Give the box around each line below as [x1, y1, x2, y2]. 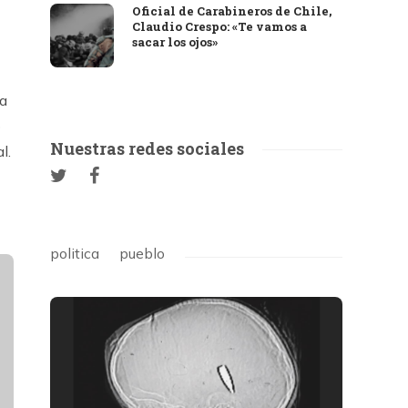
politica [50, 244, 100, 262]
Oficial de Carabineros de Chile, [132, 3, 332, 19]
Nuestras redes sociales [50, 138, 245, 159]
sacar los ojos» [132, 34, 219, 50]
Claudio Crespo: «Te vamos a [132, 18, 308, 35]
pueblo [119, 244, 166, 262]
